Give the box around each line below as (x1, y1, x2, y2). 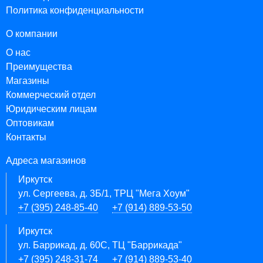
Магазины (6, 76, 49, 86)
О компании (6, 29, 58, 39)
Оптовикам (6, 118, 54, 128)
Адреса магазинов (6, 156, 86, 166)
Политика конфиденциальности (6, 5, 144, 15)
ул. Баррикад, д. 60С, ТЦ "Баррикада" (18, 240, 182, 250)
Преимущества (6, 62, 72, 72)
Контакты (6, 132, 46, 142)
